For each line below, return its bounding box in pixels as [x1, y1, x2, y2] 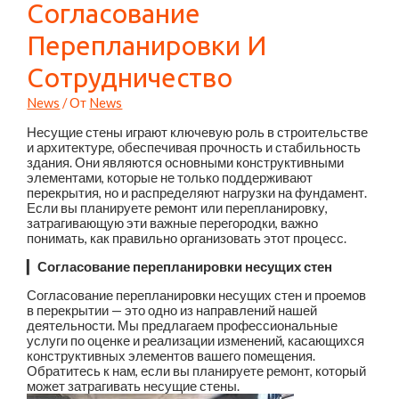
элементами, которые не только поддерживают [27, 170, 313, 186]
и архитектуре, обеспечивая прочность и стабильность [27, 140, 362, 156]
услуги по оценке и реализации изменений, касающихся [27, 332, 365, 348]
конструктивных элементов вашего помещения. [27, 347, 316, 363]
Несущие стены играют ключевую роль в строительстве [27, 125, 369, 141]
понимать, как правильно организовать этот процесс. [27, 231, 347, 247]
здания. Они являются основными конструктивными [27, 155, 345, 171]
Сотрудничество [27, 61, 233, 93]
